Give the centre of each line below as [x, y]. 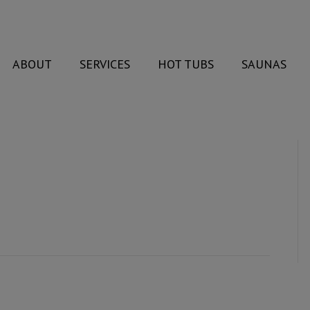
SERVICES [105, 64]
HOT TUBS [186, 64]
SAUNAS [264, 64]
